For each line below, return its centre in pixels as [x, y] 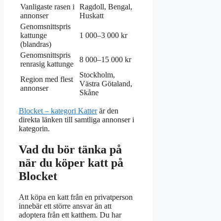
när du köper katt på [71, 163]
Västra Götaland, [106, 83]
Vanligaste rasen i [47, 6]
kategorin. [34, 128]
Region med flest [47, 79]
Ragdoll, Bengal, [106, 6]
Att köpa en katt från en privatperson [76, 197]
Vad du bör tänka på [70, 149]
